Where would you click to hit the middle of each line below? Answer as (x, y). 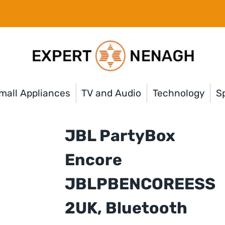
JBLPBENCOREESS (140, 184)
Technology (179, 93)
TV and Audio (111, 93)
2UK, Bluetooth (126, 208)
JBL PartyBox (120, 135)
